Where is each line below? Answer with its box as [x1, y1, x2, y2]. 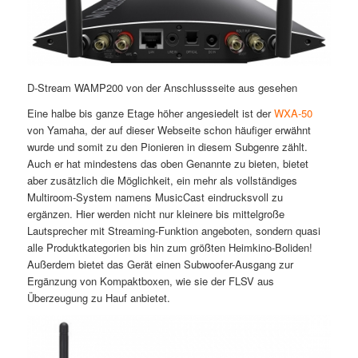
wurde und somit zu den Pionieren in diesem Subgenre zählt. [26, 139, 308, 155]
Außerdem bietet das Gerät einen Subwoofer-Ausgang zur [26, 257, 293, 272]
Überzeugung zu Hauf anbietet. [26, 290, 170, 306]
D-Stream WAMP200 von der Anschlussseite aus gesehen [26, 80, 297, 96]
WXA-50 [273, 105, 312, 121]
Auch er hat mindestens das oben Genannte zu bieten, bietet [26, 156, 308, 172]
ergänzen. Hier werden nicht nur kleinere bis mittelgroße [26, 206, 284, 222]
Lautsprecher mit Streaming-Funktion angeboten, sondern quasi [26, 223, 320, 239]
